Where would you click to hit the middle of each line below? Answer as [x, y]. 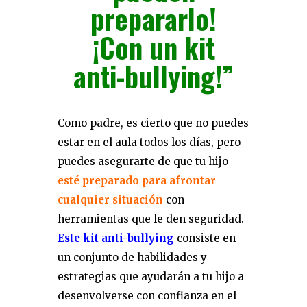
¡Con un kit [153, 47]
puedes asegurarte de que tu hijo [143, 161]
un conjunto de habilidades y [132, 257]
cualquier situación [110, 200]
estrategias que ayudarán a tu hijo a [151, 277]
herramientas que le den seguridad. [151, 219]
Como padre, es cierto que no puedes [153, 123]
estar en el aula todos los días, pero [149, 142]
